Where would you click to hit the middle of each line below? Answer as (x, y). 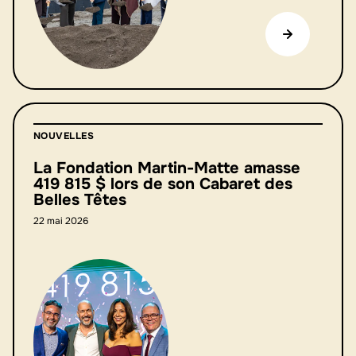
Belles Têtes (80, 199)
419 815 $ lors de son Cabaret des (163, 184)
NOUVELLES (64, 135)
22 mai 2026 (61, 221)
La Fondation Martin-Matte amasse (167, 168)
